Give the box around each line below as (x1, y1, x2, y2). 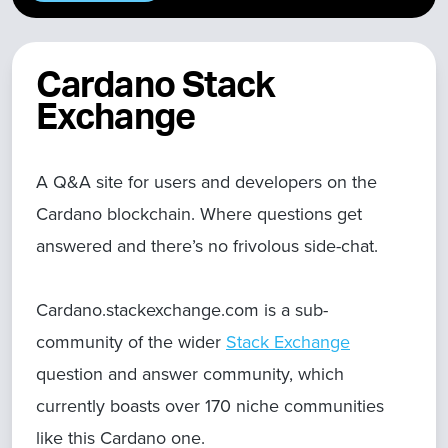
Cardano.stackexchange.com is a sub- (36, 297, 328, 323)
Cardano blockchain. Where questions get (36, 201, 362, 227)
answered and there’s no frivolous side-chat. (36, 233, 378, 259)
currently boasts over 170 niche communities (36, 393, 384, 419)
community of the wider (36, 329, 226, 355)
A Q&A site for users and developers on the (36, 169, 377, 195)
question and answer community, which (36, 361, 344, 387)
